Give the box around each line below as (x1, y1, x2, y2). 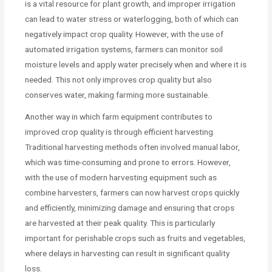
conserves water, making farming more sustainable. (25, 90, 210, 100)
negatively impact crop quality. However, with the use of (25, 29, 224, 39)
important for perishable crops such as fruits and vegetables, (25, 233, 246, 243)
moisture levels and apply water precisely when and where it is (25, 59, 247, 70)
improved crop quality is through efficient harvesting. (25, 127, 216, 137)
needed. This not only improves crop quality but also (25, 75, 212, 85)
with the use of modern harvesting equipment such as (25, 172, 217, 183)
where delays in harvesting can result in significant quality (25, 248, 230, 259)
